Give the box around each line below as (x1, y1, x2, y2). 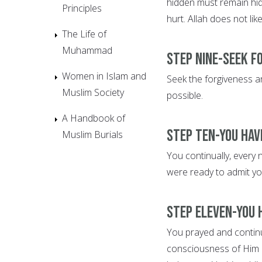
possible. (167, 88, 203, 102)
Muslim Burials (62, 127, 123, 141)
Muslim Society (62, 85, 124, 99)
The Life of (62, 27, 106, 40)
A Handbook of (62, 111, 125, 125)
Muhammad (62, 43, 112, 57)
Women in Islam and (62, 69, 146, 82)
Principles (62, 1, 102, 15)
